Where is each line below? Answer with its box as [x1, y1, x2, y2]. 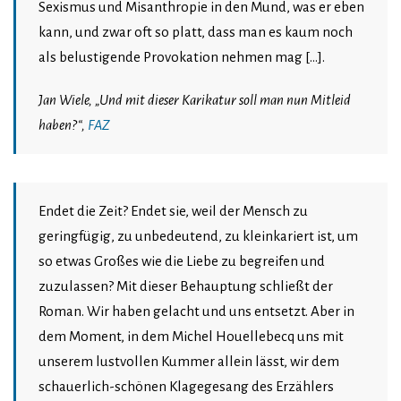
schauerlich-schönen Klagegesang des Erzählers [38, 379, 334, 395]
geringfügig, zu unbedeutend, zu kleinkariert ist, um [38, 228, 358, 244]
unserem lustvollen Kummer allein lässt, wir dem [38, 354, 339, 370]
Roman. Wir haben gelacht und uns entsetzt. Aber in [38, 303, 354, 320]
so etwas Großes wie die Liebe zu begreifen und [38, 253, 325, 269]
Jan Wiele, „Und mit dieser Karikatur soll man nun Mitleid [38, 92, 351, 108]
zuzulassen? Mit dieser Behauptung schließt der [38, 278, 333, 294]
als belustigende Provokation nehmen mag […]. [38, 49, 325, 65]
